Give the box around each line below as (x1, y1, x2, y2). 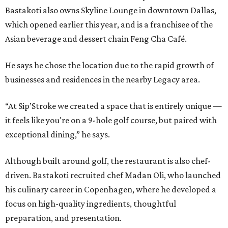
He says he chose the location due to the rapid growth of (5, 60, 214, 71)
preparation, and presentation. (5, 213, 122, 223)
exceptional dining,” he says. (5, 129, 110, 140)
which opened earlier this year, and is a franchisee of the (5, 19, 213, 30)
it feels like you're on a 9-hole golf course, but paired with (5, 115, 217, 126)
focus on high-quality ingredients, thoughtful (5, 198, 176, 209)
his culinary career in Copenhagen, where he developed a (5, 184, 216, 195)
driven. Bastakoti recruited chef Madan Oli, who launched (5, 170, 221, 181)
